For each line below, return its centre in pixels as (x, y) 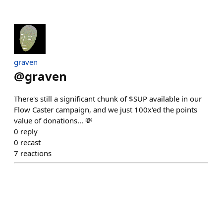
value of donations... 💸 (53, 121)
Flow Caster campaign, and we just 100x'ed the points (106, 110)
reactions (36, 153)
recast (30, 142)
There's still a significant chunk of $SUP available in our (108, 99)
